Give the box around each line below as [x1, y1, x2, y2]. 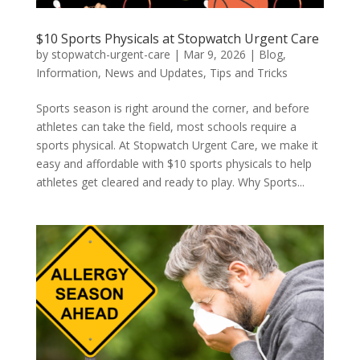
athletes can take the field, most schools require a [35, 118, 297, 134]
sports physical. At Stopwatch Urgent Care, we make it [35, 137, 318, 153]
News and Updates [104, 64, 203, 80]
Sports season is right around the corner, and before [35, 100, 309, 116]
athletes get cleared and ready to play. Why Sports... [35, 174, 305, 190]
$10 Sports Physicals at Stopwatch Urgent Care [35, 29, 319, 47]
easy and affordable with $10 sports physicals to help [35, 155, 312, 171]
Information [35, 64, 98, 80]
